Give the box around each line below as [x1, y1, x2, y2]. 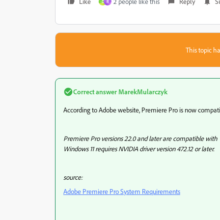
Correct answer [73, 87, 117, 96]
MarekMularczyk [117, 87, 167, 96]
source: [63, 173, 82, 181]
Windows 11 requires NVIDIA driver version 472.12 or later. [63, 144, 214, 153]
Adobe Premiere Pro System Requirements [63, 187, 180, 195]
